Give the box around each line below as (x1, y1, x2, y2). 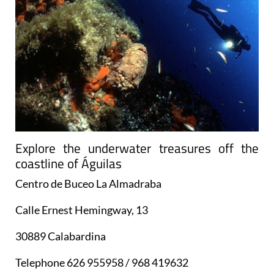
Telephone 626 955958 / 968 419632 (15, 256, 188, 270)
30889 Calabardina (15, 229, 106, 243)
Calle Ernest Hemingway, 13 (15, 203, 148, 217)
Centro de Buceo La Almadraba (15, 177, 161, 191)
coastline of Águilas (15, 154, 122, 174)
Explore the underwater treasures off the (15, 138, 259, 158)
